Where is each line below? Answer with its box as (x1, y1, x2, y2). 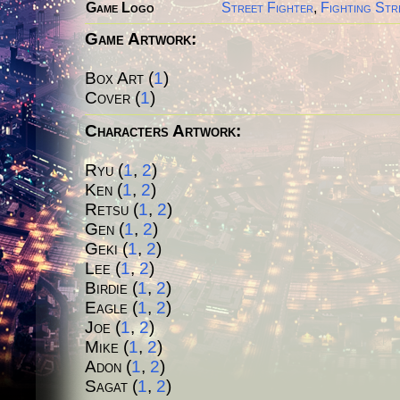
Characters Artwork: (85, 121, 241, 140)
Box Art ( (85, 69, 154, 88)
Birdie (85, 278, 128, 297)
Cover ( (85, 88, 140, 108)
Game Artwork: (85, 29, 196, 49)
